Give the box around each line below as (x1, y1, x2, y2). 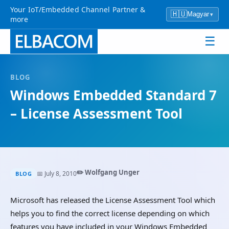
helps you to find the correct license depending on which (10, 208, 210, 218)
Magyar (187, 10, 209, 18)
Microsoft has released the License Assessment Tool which (10, 195, 215, 205)
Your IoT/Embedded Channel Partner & (10, 5, 146, 14)
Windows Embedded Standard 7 (10, 86, 217, 104)
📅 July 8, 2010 (37, 169, 77, 178)
